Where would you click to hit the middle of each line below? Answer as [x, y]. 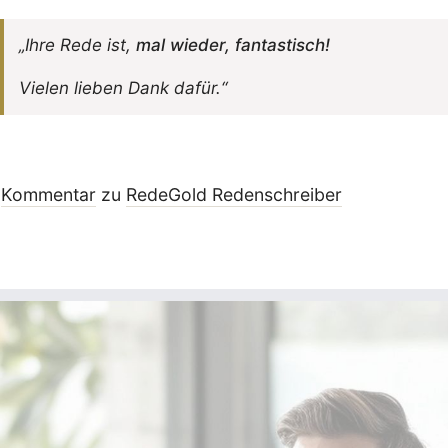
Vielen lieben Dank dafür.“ [122, 88]
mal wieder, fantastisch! [232, 45]
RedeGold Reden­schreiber [233, 194]
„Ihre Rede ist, [77, 45]
